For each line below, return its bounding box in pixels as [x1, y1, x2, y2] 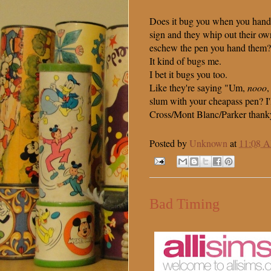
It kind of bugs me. [149, 54, 221, 68]
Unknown [189, 137, 227, 150]
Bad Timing [149, 196, 220, 212]
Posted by [149, 137, 189, 150]
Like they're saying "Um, [149, 81, 247, 94]
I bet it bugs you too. [149, 68, 227, 81]
